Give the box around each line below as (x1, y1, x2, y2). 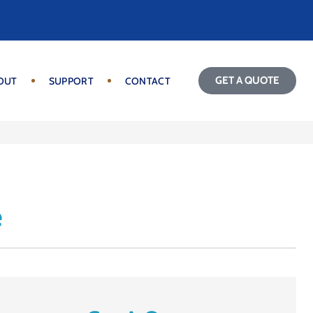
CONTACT (124, 74, 170, 87)
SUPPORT (48, 74, 94, 87)
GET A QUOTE (215, 74, 279, 87)
